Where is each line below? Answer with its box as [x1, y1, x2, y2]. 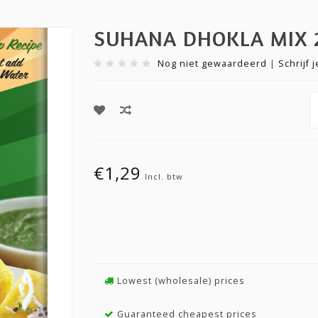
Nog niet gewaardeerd [157, 57, 267, 70]
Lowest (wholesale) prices [114, 275, 245, 287]
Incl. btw [144, 171, 183, 182]
